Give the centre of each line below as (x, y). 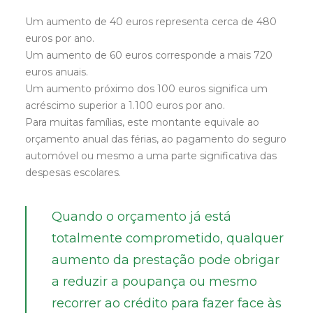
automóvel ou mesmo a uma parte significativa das (151, 156)
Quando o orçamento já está (141, 217)
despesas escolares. (73, 173)
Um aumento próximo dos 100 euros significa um (146, 89)
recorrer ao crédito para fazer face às (167, 303)
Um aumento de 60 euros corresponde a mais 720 (149, 55)
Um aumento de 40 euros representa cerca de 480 (151, 22)
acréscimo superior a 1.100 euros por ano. (125, 105)
